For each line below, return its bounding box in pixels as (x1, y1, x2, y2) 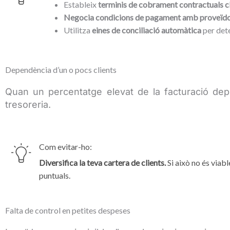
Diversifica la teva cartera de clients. (39, 158, 166, 167)
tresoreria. (5, 99, 51, 110)
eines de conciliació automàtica (92, 25, 201, 35)
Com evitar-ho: (39, 142, 92, 151)
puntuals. (39, 170, 70, 180)
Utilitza (64, 25, 92, 35)
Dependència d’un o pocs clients (5, 64, 117, 74)
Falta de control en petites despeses (5, 205, 130, 215)
